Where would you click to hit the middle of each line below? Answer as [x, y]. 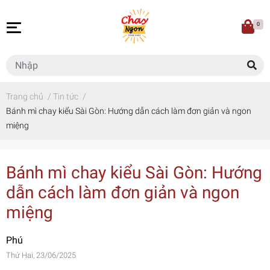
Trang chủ [25, 97]
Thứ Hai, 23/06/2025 [41, 256]
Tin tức [66, 97]
